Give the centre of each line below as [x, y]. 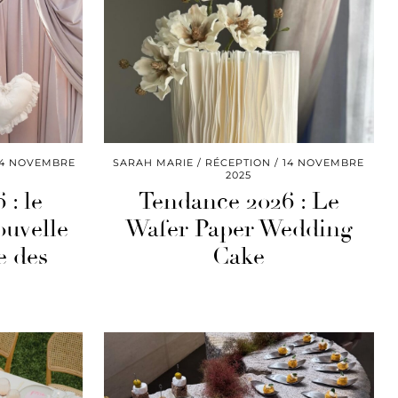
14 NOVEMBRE [324, 162]
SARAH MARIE [154, 162]
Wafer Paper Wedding [239, 229]
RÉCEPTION [239, 162]
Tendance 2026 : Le [239, 201]
